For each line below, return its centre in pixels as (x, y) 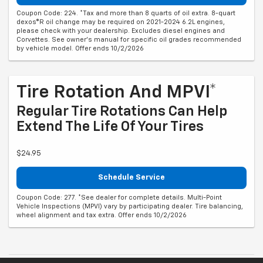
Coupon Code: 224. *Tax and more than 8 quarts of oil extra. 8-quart (126, 14)
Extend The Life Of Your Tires (110, 127)
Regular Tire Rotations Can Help (122, 112)
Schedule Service (131, 178)
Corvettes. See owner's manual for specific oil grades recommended (129, 40)
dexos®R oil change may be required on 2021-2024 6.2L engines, (121, 22)
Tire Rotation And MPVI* (117, 93)
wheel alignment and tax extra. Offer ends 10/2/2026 (102, 215)
